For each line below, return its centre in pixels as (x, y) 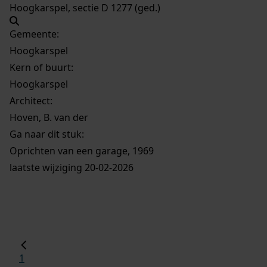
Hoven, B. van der (49, 118)
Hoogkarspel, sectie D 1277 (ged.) (87, 8)
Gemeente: (34, 34)
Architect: (31, 101)
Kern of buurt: (41, 68)
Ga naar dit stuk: (47, 134)
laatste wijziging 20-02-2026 (72, 168)
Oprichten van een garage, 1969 (82, 151)
